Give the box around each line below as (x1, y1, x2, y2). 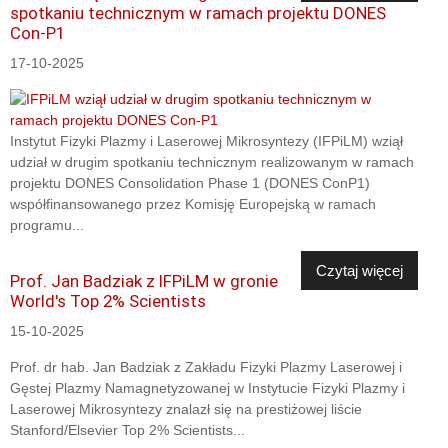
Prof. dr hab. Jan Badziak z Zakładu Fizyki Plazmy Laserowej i (10, 359, 402, 376)
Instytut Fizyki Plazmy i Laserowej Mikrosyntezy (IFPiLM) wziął (10, 133, 403, 150)
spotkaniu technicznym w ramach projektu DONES (10, 3, 386, 24)
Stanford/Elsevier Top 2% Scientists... (10, 422, 245, 439)
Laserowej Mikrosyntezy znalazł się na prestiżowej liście (10, 401, 362, 418)
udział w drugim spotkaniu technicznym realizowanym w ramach (10, 154, 414, 171)
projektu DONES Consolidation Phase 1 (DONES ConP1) (10, 175, 370, 192)
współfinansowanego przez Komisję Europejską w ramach (10, 196, 376, 213)
